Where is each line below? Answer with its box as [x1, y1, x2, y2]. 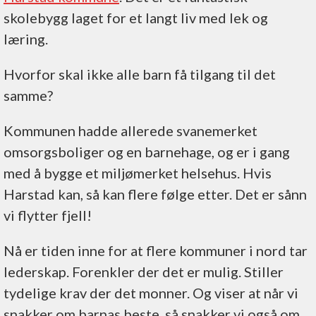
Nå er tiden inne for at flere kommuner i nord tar [4, 241, 308, 259]
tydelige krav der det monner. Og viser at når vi [4, 284, 298, 301]
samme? [4, 86, 53, 104]
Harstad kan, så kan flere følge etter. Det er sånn [4, 185, 307, 202]
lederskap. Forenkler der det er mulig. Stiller [4, 262, 284, 280]
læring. [4, 30, 51, 47]
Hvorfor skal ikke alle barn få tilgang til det [4, 65, 276, 83]
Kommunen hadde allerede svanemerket [4, 121, 257, 139]
